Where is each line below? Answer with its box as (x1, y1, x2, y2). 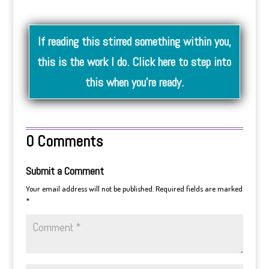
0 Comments (25, 131, 103, 151)
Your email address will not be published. (25, 184, 154, 193)
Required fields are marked (155, 184, 243, 193)
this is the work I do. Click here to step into (37, 54, 232, 70)
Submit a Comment (25, 164, 104, 178)
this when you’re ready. (85, 74, 184, 90)
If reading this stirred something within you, (37, 34, 231, 49)
